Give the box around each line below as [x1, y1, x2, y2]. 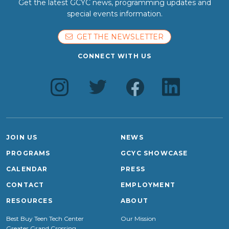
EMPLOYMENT [121, 181, 175, 189]
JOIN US [6, 133, 38, 141]
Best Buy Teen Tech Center [6, 215, 84, 222]
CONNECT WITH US [77, 52, 152, 60]
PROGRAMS [6, 149, 51, 157]
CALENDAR [6, 165, 48, 173]
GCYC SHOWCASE [121, 149, 188, 157]
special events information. [66, 9, 163, 18]
